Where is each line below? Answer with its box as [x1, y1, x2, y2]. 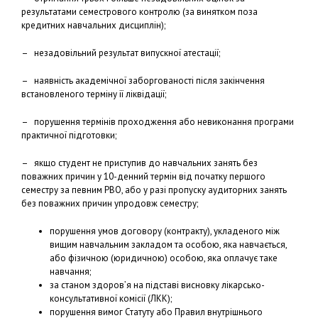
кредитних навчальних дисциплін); [21, 18, 165, 31]
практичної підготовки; [21, 128, 116, 141]
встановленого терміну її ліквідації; [21, 87, 166, 100]
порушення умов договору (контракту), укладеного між [50, 224, 280, 237]
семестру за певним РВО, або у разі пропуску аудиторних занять [21, 183, 287, 196]
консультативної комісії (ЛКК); [50, 292, 172, 305]
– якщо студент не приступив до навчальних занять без [21, 156, 258, 169]
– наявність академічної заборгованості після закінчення [21, 74, 265, 87]
